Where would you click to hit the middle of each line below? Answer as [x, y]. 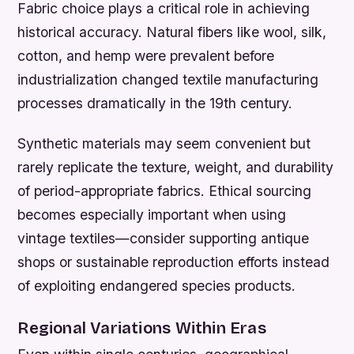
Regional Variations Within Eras [142, 329]
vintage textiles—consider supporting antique [164, 239]
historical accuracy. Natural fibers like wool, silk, [172, 32]
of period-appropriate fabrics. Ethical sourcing [165, 191]
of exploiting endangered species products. [157, 286]
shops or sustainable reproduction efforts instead [174, 262]
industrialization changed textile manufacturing [168, 79]
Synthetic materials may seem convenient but [164, 144]
